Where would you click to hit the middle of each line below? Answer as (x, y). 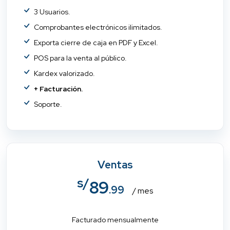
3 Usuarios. (52, 12)
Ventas (115, 165)
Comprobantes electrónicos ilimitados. (98, 27)
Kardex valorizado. (65, 73)
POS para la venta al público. (81, 58)
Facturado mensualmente (115, 220)
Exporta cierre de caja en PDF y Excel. (96, 42)
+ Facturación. (59, 89)
